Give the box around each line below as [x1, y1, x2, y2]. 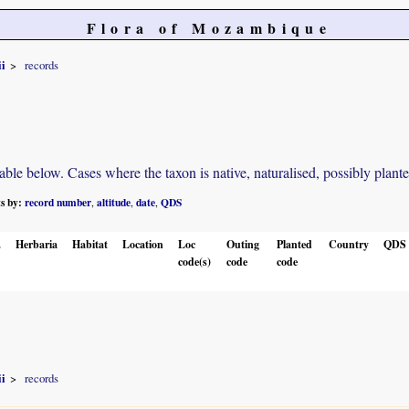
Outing [226, 236, 259, 252]
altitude [97, 194, 131, 210]
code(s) [178, 253, 211, 269]
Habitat [72, 236, 108, 252]
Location [122, 236, 163, 252]
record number [25, 194, 91, 210]
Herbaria [16, 236, 58, 252]
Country [329, 236, 369, 252]
